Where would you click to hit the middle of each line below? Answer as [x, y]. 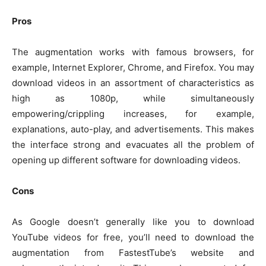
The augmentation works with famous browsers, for [133, 52]
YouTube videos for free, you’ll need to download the [133, 237]
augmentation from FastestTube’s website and [133, 253]
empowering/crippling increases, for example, [133, 114]
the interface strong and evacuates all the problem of [133, 145]
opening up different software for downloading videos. [126, 160]
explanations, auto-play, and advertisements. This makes [133, 129]
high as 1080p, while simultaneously [133, 99]
